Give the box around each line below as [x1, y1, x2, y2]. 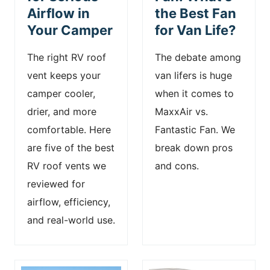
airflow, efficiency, [27, 196, 110, 208]
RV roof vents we [27, 160, 106, 172]
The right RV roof [27, 51, 106, 63]
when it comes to [155, 87, 234, 99]
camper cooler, [27, 87, 95, 99]
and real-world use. [27, 214, 115, 226]
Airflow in [27, 5, 90, 21]
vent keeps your [27, 69, 101, 81]
